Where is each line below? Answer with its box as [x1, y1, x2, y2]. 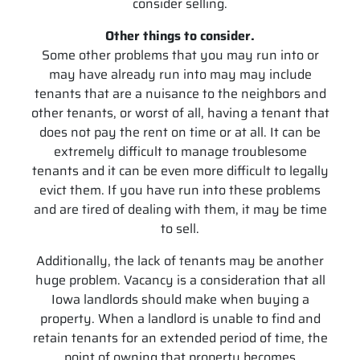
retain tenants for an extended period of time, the [32, 327, 328, 348]
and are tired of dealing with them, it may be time [33, 198, 327, 219]
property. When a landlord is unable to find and [39, 308, 321, 329]
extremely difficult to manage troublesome [53, 141, 307, 162]
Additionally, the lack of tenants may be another [36, 250, 324, 271]
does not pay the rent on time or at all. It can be [39, 121, 321, 142]
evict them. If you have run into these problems [39, 179, 321, 200]
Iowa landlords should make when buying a [51, 288, 309, 309]
